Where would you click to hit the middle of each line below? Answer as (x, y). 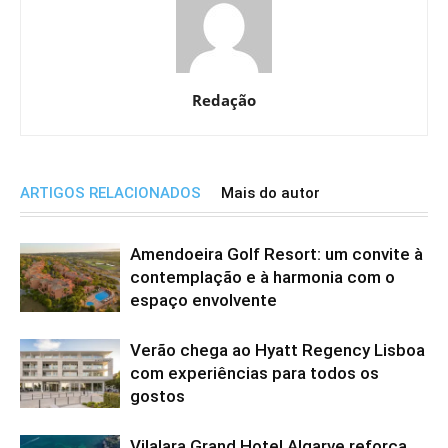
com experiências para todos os (254, 373)
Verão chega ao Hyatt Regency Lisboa (277, 350)
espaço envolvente (203, 300)
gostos (157, 396)
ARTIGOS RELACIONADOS (110, 193)
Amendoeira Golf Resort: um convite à (276, 254)
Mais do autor (270, 193)
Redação (224, 100)
